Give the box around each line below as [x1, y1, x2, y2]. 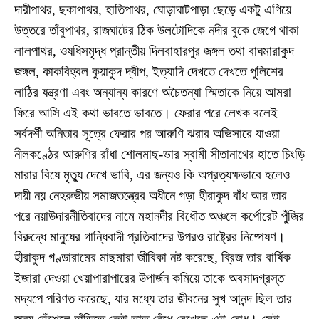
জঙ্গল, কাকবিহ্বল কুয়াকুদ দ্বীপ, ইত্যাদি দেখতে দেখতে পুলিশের [14, 63, 283, 79]
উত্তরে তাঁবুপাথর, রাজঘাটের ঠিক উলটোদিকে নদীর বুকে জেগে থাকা [14, 22, 299, 38]
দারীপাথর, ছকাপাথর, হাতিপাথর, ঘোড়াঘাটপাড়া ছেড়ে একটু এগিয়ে [14, 1, 291, 17]
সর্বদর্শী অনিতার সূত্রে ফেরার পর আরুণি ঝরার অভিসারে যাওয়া [14, 125, 280, 141]
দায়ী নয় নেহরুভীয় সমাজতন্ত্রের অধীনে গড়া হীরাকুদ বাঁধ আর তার [14, 187, 287, 203]
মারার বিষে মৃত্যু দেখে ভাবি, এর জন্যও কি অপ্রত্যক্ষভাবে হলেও [14, 167, 290, 182]
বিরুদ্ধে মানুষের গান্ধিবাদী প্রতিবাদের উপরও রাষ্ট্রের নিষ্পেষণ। [14, 229, 286, 244]
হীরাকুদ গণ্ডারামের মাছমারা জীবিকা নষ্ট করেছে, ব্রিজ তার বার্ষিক [14, 249, 291, 265]
